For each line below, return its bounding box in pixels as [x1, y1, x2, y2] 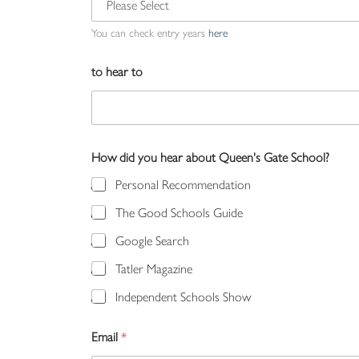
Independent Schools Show [115, 286, 251, 305]
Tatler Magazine [115, 258, 192, 277]
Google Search [115, 230, 189, 249]
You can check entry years [91, 23, 208, 40]
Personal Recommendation [115, 174, 251, 193]
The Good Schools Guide [115, 202, 243, 221]
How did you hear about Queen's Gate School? [91, 147, 329, 166]
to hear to [91, 61, 143, 80]
